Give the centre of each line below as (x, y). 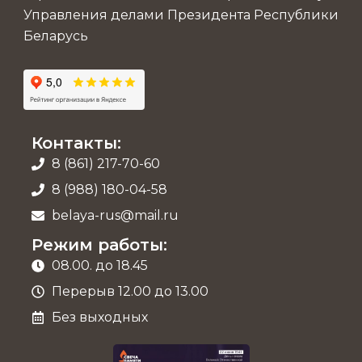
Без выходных (100, 318)
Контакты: (76, 143)
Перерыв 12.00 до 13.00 (130, 292)
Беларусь (56, 36)
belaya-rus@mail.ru (115, 216)
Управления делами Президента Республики (181, 15)
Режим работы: (99, 245)
